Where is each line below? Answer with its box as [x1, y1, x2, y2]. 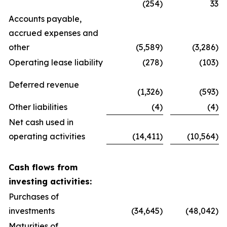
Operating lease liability [9, 57, 103, 67]
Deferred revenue [9, 80, 79, 90]
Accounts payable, [9, 14, 82, 24]
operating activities [9, 131, 85, 141]
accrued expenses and [9, 28, 98, 38]
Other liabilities [9, 102, 67, 112]
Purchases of [9, 192, 59, 202]
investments [9, 206, 55, 216]
